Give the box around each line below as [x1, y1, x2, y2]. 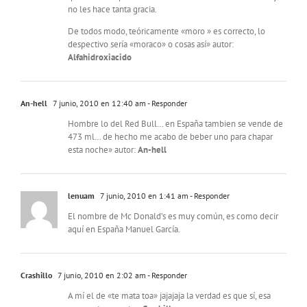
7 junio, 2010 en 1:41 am [98, 191, 188, 201]
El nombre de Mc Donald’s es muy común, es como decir [68, 210, 278, 223]
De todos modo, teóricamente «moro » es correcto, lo [68, 25, 265, 38]
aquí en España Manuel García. [68, 223, 180, 236]
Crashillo [21, 270, 52, 281]
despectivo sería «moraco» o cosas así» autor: [68, 38, 234, 51]
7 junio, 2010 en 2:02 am [56, 270, 146, 281]
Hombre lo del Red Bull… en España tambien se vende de [68, 118, 283, 130]
